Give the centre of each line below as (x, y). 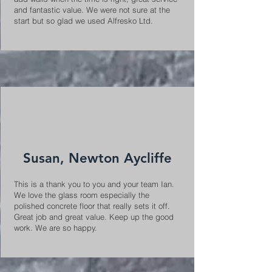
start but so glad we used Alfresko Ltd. (83, 21)
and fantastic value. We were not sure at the (92, 10)
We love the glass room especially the (81, 195)
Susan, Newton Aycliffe (97, 158)
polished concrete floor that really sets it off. (92, 206)
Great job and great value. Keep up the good (93, 217)
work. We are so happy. (55, 228)
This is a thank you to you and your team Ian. (94, 184)
